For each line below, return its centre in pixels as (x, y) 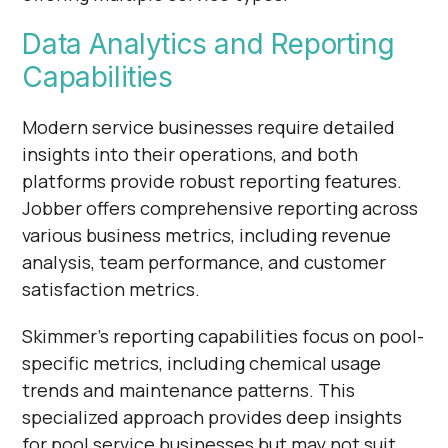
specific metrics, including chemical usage (202, 362)
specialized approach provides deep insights (212, 416)
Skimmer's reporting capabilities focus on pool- (223, 335)
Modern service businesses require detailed (209, 126)
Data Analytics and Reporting (208, 43)
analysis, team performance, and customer (204, 261)
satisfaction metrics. (111, 288)
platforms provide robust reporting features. (212, 180)
